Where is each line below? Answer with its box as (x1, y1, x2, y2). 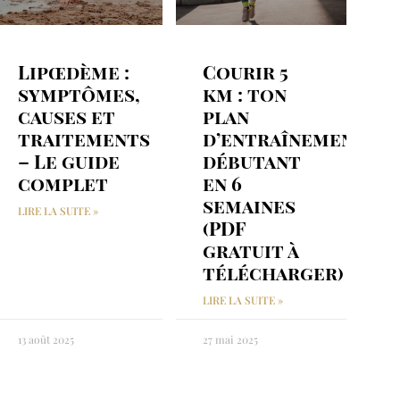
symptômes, (18, 81, 140, 107)
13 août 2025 (18, 332, 74, 347)
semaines (202, 193, 296, 219)
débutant (202, 148, 301, 174)
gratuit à (202, 237, 298, 263)
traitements (18, 126, 150, 152)
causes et (18, 104, 115, 129)
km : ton (202, 81, 287, 107)
